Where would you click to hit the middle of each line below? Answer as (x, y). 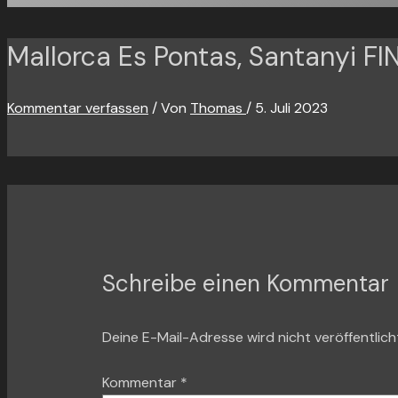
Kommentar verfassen (78, 107)
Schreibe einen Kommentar (245, 283)
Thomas (218, 107)
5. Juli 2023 (291, 107)
